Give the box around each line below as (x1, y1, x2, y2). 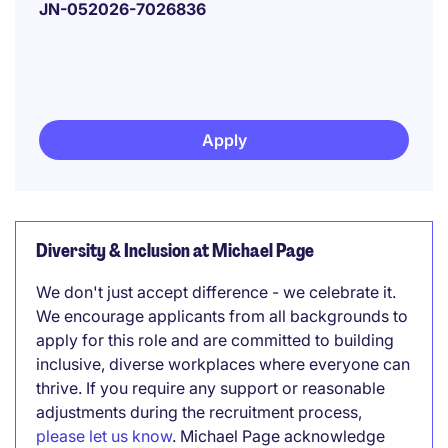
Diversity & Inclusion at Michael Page (36, 239, 314, 263)
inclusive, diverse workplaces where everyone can (36, 354, 410, 374)
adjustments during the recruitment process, (36, 402, 362, 422)
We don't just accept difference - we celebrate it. (36, 282, 396, 302)
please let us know (36, 426, 172, 446)
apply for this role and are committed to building (36, 330, 394, 350)
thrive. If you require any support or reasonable (36, 378, 385, 398)
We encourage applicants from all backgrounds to (36, 306, 408, 326)
